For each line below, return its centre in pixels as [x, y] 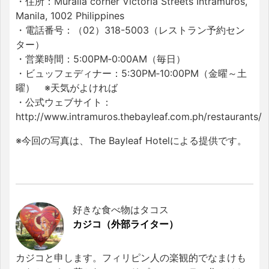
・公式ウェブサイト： [64, 102]
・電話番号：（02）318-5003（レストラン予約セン [130, 30]
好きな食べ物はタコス [121, 210]
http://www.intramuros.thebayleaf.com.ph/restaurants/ [139, 117]
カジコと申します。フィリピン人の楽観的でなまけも [131, 258]
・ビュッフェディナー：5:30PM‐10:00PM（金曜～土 [131, 74]
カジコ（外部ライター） [125, 224]
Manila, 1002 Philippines [70, 16]
